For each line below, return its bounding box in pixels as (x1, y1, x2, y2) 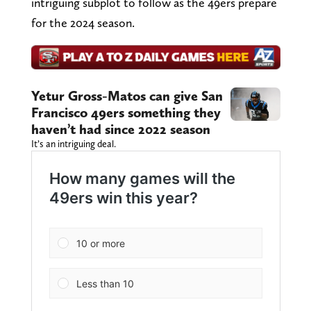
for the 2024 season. (31, 15, 135, 30)
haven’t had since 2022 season (31, 121, 210, 138)
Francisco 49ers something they (31, 104, 221, 121)
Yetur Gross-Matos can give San (31, 87, 223, 105)
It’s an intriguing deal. (31, 138, 116, 150)
